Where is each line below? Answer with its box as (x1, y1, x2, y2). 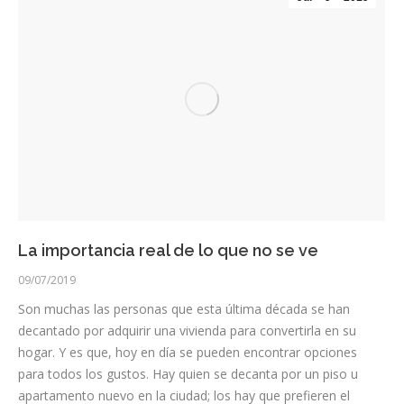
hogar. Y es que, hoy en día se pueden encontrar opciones (18, 344, 357, 362)
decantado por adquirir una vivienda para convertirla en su (18, 322, 356, 340)
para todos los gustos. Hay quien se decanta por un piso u (18, 365, 358, 383)
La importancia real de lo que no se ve (18, 241, 318, 261)
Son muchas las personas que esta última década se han (18, 300, 350, 318)
